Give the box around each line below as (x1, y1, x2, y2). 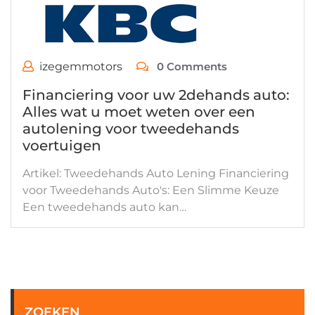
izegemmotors (39, 60, 122, 73)
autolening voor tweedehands (22, 120, 239, 137)
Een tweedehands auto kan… (22, 200, 186, 214)
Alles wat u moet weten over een (22, 103, 255, 120)
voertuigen (22, 137, 101, 154)
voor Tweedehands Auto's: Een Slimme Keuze (22, 184, 279, 197)
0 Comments (154, 60, 227, 73)
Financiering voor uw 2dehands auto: (22, 86, 290, 103)
